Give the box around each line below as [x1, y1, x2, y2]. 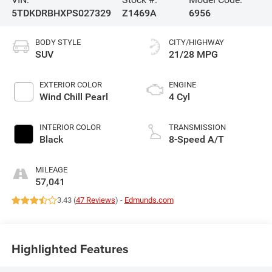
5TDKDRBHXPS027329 [11, 7, 111, 19]
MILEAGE [35, 165, 67, 175]
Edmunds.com [124, 195, 174, 205]
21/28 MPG [169, 49, 218, 61]
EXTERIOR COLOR [39, 80, 102, 90]
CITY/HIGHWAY [169, 38, 224, 47]
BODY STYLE [35, 38, 81, 47]
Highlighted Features [11, 239, 129, 257]
